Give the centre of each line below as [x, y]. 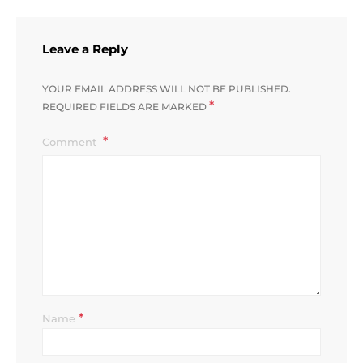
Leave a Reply [85, 49]
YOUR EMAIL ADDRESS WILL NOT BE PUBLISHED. [167, 89]
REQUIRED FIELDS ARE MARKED [126, 107]
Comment [71, 142]
